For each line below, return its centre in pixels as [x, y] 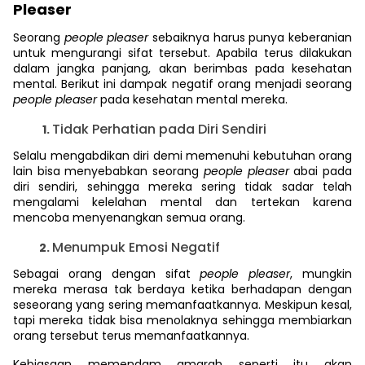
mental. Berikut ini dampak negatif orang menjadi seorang [182, 84]
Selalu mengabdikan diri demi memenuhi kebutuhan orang [182, 156]
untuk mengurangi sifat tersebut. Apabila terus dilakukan [182, 53]
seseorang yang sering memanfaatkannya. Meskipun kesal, [182, 305]
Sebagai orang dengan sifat [107, 274]
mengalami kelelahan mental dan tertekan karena [182, 202]
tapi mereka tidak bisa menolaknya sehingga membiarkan [182, 320]
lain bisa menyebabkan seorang [108, 171]
